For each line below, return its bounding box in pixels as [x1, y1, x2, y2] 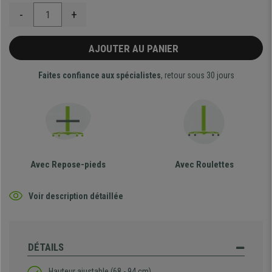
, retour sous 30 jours [160, 70, 234, 81]
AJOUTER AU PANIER [89, 42, 183, 55]
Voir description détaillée [29, 191, 123, 201]
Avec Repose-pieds [30, 159, 106, 171]
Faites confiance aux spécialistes [38, 70, 161, 81]
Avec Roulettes [174, 159, 234, 171]
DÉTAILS [28, 241, 64, 254]
